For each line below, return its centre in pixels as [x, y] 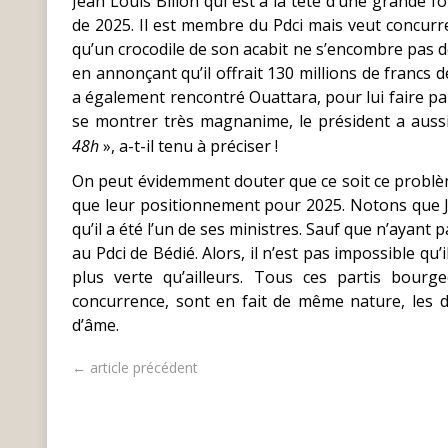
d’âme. [95, 324]
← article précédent [135, 367]
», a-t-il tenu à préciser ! [188, 145]
